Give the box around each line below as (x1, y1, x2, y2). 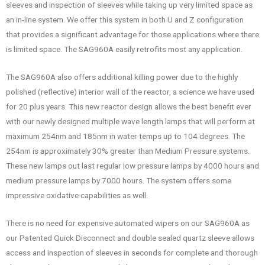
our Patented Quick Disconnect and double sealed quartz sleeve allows (6, 232, 254, 243)
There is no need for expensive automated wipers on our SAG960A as (6, 218, 250, 228)
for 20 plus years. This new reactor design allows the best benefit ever (6, 101, 251, 111)
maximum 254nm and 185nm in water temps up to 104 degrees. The (6, 131, 245, 141)
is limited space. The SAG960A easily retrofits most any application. (6, 44, 243, 54)
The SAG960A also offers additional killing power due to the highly (6, 72, 238, 82)
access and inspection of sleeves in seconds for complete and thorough (6, 247, 258, 257)
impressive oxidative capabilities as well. (6, 190, 148, 200)
